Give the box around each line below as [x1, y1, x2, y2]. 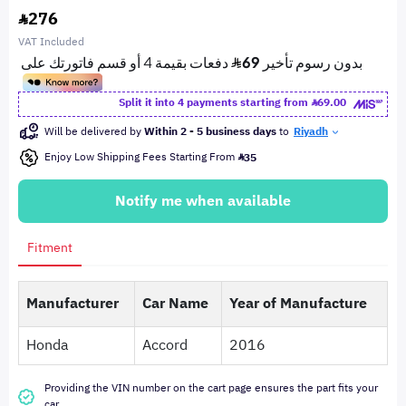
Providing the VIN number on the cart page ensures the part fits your [44, 380, 378, 396]
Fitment [27, 238, 72, 257]
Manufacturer [26, 293, 119, 314]
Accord [142, 334, 188, 356]
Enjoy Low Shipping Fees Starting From [44, 149, 237, 165]
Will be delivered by [44, 123, 144, 140]
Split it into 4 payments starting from [119, 94, 311, 111]
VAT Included [18, 34, 84, 50]
